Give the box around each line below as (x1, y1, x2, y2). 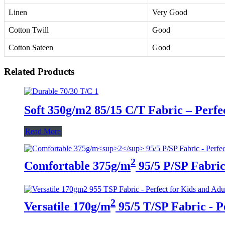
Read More (25, 127, 61, 136)
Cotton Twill (9, 26, 49, 35)
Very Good (152, 8, 187, 17)
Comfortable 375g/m (24, 159, 131, 172)
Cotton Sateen (9, 43, 53, 52)
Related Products (4, 66, 74, 77)
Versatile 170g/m (24, 200, 110, 213)
